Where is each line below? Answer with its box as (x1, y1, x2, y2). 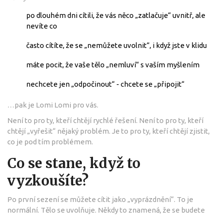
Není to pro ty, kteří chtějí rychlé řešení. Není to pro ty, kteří (7, 116, 203, 124)
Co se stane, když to (7, 154, 140, 172)
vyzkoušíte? (7, 171, 89, 189)
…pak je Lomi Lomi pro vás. (7, 100, 98, 109)
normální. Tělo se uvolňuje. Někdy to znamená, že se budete (7, 205, 205, 214)
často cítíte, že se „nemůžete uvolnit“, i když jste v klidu (26, 41, 207, 49)
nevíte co (26, 21, 57, 30)
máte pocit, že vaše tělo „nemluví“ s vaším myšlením (26, 60, 200, 69)
